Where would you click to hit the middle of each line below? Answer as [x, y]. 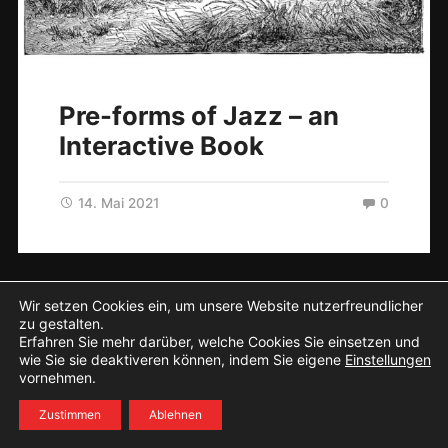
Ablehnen [175, 414]
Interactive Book [162, 146]
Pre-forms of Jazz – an [199, 116]
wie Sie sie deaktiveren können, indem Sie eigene [182, 359]
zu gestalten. [61, 323]
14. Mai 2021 [119, 203]
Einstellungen [388, 359]
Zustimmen [70, 414]
